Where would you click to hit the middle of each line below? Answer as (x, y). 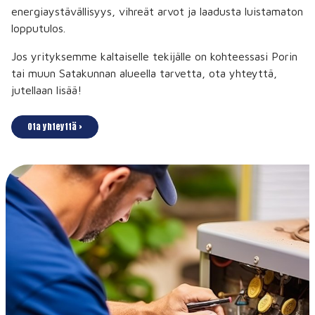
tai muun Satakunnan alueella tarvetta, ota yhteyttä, (144, 73)
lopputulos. (40, 28)
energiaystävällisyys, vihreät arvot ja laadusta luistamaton (157, 11)
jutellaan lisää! (46, 90)
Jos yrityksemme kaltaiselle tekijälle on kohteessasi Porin (154, 56)
